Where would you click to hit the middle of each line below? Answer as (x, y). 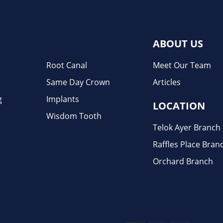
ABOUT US (178, 43)
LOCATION (179, 106)
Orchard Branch (183, 161)
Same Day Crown (78, 82)
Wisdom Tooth (74, 116)
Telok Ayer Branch (186, 127)
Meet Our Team (182, 65)
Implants (62, 99)
